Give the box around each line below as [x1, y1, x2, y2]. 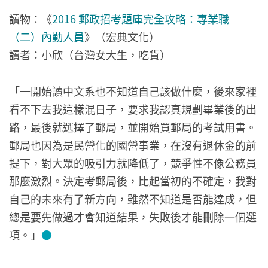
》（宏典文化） [84, 28, 160, 44]
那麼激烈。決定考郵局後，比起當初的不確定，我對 [9, 172, 257, 188]
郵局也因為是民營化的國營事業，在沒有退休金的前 [9, 136, 257, 153]
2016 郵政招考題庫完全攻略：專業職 [52, 10, 229, 26]
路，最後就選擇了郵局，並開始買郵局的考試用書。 [9, 118, 257, 135]
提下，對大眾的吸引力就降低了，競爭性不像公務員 [9, 154, 257, 170]
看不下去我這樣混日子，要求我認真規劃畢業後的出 [9, 100, 257, 117]
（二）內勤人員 [9, 28, 84, 44]
